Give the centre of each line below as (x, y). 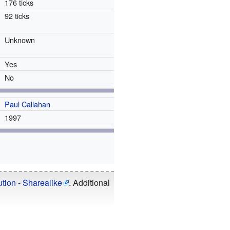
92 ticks (17, 15)
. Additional (89, 183)
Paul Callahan (28, 104)
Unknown (20, 40)
